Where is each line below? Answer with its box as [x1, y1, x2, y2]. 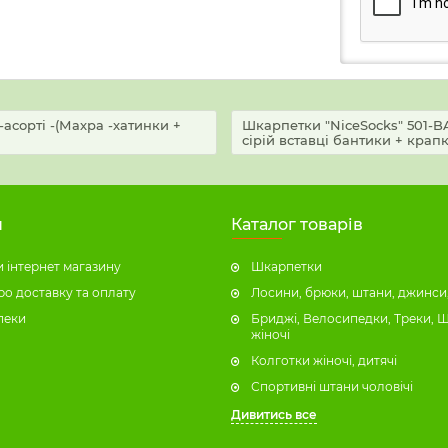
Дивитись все [231, 407, 317, 422]
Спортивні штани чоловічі [251, 379, 413, 394]
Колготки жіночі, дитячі [251, 353, 397, 368]
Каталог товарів [231, 215, 363, 234]
